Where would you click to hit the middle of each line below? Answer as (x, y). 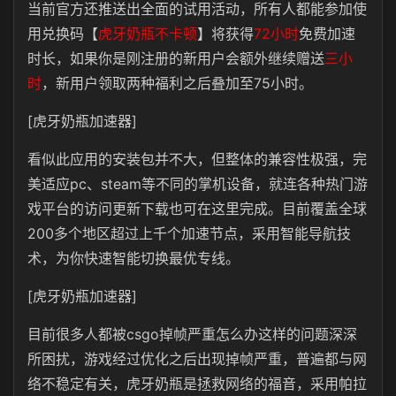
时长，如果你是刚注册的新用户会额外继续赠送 (176, 58)
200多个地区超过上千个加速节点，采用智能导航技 (189, 233)
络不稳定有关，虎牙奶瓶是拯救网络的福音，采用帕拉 (197, 384)
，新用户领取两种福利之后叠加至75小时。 (177, 83)
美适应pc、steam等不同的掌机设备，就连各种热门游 (198, 184)
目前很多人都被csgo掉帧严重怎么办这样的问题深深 (192, 334)
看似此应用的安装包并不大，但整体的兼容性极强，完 (197, 159)
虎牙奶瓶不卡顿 (148, 34)
